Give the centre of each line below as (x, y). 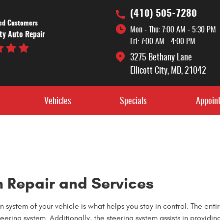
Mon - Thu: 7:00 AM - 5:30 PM (173, 30)
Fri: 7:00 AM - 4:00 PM (163, 42)
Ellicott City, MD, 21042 (168, 71)
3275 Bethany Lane (161, 58)
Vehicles (57, 101)
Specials (134, 101)
